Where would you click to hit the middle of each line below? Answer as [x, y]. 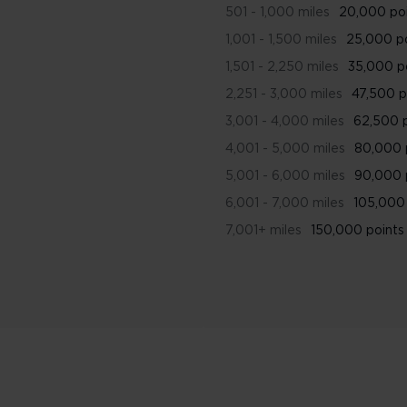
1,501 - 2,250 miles [282, 67]
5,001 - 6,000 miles [285, 176]
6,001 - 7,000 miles [285, 203]
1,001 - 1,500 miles [281, 40]
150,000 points [357, 231]
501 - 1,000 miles [278, 13]
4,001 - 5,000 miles [285, 149]
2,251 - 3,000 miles [284, 94]
